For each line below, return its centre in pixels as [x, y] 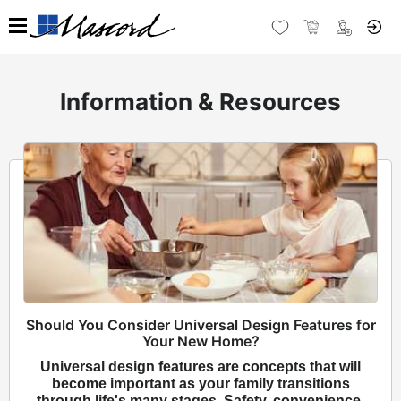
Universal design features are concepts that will [200, 367]
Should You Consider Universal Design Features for [200, 325]
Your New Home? [200, 341]
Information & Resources [200, 102]
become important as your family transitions [200, 384]
